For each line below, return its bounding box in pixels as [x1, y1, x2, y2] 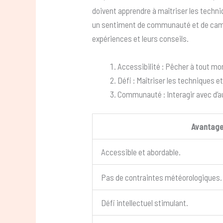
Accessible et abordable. [101, 147, 181, 157]
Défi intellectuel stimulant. [101, 198, 189, 208]
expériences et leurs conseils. [92, 33, 189, 44]
